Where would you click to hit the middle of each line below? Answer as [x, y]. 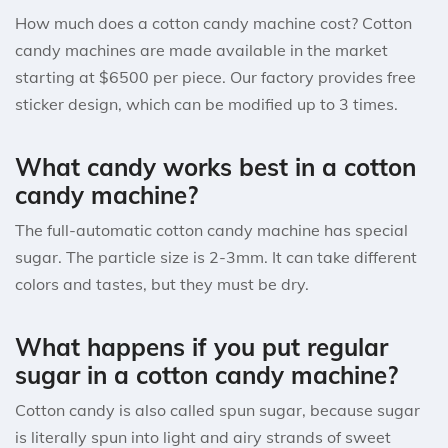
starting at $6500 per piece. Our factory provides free [215, 76]
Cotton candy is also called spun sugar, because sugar [217, 409]
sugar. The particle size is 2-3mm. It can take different [216, 256]
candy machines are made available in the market [201, 49]
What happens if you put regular [201, 346]
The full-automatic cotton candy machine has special [211, 229]
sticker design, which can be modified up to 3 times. [206, 103]
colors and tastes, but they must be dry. [162, 283]
